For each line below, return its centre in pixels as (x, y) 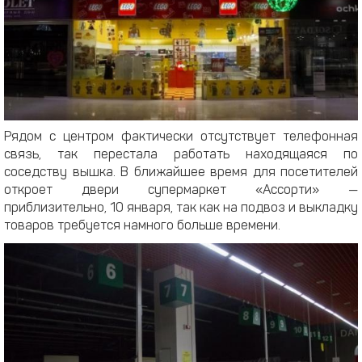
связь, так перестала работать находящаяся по (181, 156)
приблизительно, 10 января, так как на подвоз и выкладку (181, 209)
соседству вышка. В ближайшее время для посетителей (181, 173)
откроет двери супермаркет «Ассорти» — (181, 191)
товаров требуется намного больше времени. (142, 227)
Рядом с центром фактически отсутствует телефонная (181, 138)
